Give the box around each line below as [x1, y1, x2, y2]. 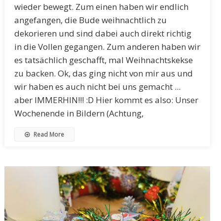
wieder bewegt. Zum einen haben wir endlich [14, 1, 188, 13]
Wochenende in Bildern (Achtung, [14, 108, 144, 119]
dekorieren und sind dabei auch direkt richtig [14, 28, 191, 39]
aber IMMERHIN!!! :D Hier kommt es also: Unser [14, 94, 198, 106]
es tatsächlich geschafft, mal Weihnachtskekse [14, 54, 193, 66]
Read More [32, 130, 64, 139]
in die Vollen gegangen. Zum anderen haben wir [14, 41, 200, 53]
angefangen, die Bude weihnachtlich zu [14, 14, 167, 26]
